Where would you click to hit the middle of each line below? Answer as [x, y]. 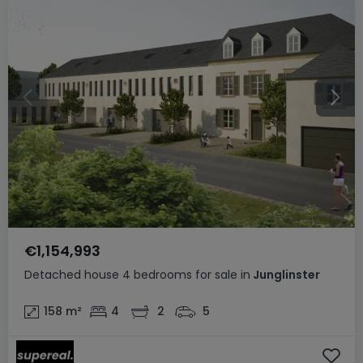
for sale [216, 274]
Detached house [72, 274]
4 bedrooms [157, 274]
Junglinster [285, 274]
